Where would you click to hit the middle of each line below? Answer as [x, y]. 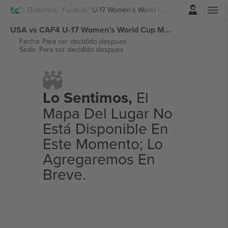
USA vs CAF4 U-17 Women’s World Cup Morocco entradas [167, 30]
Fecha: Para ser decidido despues [73, 41]
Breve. [64, 174]
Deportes [42, 9]
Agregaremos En [99, 159]
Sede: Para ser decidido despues [71, 49]
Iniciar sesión [142, 7]
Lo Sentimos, [87, 97]
